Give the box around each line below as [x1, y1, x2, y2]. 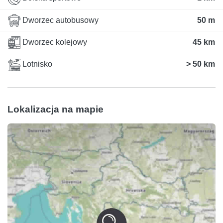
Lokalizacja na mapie [7, 104, 104, 114]
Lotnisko [20, 60, 52, 69]
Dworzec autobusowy [20, 15, 99, 24]
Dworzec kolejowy [20, 38, 87, 46]
